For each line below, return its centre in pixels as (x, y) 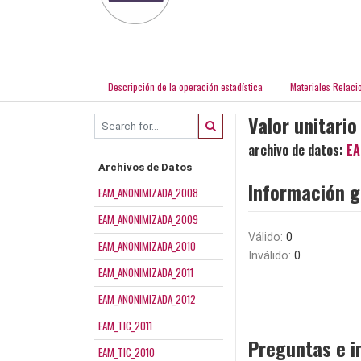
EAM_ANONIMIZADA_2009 (148, 219)
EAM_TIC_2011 (125, 325)
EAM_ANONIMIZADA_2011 (146, 272)
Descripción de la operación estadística (185, 86)
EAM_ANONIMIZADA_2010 (147, 245)
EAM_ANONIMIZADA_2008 (148, 192)
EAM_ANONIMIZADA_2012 (147, 299)
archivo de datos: (297, 149)
